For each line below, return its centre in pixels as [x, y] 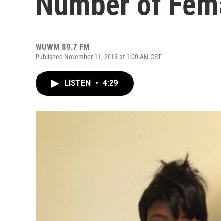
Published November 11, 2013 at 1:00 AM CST [98, 57]
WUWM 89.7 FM [63, 47]
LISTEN [78, 83]
